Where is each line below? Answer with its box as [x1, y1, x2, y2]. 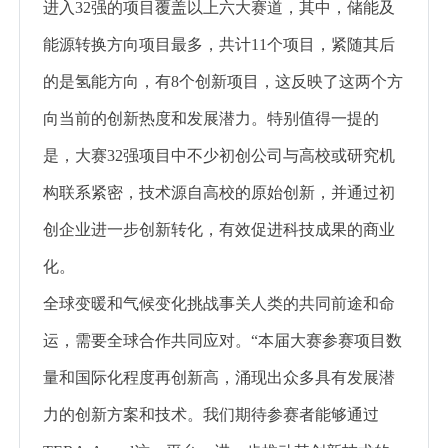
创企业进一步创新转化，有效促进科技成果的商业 [43, 220, 395, 238]
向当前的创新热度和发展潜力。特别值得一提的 [43, 109, 379, 127]
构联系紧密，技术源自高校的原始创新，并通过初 [43, 183, 395, 201]
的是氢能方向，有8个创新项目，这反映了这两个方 [43, 72, 403, 90]
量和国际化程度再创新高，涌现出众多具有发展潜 [43, 368, 395, 386]
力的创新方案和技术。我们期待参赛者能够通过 [43, 405, 379, 423]
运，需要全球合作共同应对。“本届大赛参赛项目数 [43, 331, 402, 349]
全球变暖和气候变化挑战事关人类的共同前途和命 [43, 294, 395, 312]
